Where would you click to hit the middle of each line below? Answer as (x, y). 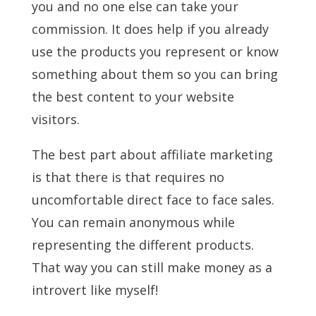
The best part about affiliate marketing (152, 155)
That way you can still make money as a (152, 268)
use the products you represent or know (155, 52)
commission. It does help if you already (150, 29)
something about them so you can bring (154, 74)
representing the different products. (142, 245)
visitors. (55, 120)
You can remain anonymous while (133, 223)
